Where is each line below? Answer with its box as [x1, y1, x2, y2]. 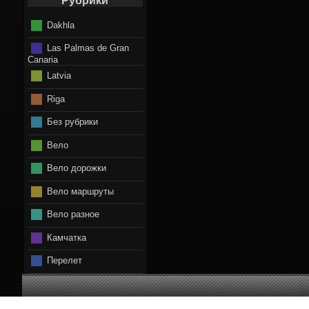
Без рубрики [46, 116, 98, 127]
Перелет [46, 255, 82, 266]
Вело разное [46, 208, 99, 219]
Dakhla [46, 19, 74, 30]
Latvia [46, 70, 71, 81]
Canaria [28, 54, 58, 65]
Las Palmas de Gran [46, 42, 129, 53]
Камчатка [46, 232, 86, 243]
